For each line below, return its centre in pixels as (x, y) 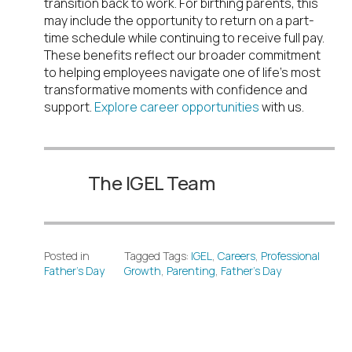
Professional (290, 256)
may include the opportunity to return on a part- (179, 21)
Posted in (67, 256)
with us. (282, 107)
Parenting (191, 271)
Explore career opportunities (177, 107)
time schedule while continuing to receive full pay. (184, 38)
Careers (236, 256)
